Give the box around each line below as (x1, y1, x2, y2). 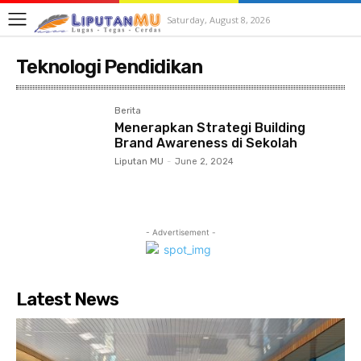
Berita (114, 106, 142, 116)
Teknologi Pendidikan (16, 56, 202, 78)
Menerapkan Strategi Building (114, 120, 306, 135)
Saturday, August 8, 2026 (167, 13, 270, 26)
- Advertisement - (145, 227, 216, 238)
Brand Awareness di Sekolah (114, 135, 298, 151)
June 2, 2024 (175, 156, 234, 167)
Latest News (16, 288, 118, 311)
